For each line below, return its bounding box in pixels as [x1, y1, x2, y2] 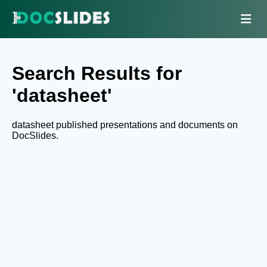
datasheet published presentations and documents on [12, 119, 238, 130]
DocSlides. [12, 130, 58, 141]
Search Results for [12, 63, 182, 85]
